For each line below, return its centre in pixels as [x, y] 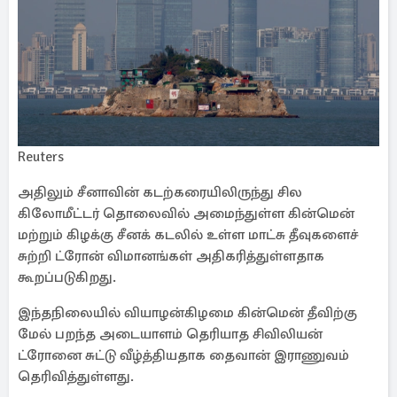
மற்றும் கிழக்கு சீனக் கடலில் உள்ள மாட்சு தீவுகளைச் [188, 235]
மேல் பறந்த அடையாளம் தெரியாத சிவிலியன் [170, 334]
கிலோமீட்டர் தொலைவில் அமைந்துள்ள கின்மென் [186, 214]
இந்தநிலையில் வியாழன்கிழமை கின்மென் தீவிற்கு [187, 313]
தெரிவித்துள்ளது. [76, 377]
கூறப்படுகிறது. [67, 277]
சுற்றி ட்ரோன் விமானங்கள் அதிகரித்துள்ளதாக [171, 256]
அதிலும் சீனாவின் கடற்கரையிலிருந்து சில [160, 192]
